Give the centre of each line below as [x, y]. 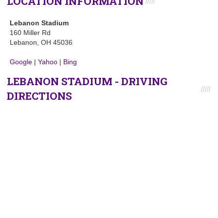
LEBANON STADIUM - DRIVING [87, 81]
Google [21, 62]
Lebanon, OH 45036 [41, 42]
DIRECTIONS [39, 96]
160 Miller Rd [30, 33]
